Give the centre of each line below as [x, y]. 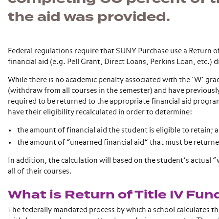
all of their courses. [40, 171]
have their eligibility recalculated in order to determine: [100, 112]
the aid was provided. [89, 17]
